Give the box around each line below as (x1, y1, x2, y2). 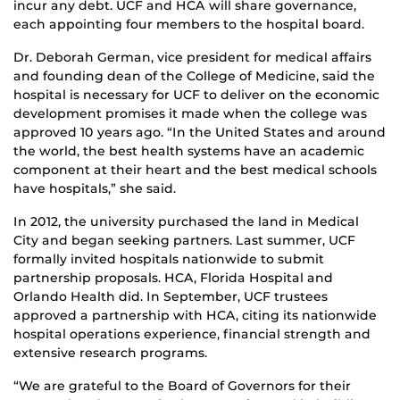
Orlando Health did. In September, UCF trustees (13, 287, 328, 304)
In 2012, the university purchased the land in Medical (13, 212, 359, 229)
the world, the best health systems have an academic (13, 142, 364, 159)
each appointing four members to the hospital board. (13, 15, 364, 32)
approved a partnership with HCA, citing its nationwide (13, 306, 377, 323)
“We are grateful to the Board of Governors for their (13, 377, 351, 394)
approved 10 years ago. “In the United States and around (13, 123, 386, 140)
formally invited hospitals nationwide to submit (13, 250, 324, 267)
